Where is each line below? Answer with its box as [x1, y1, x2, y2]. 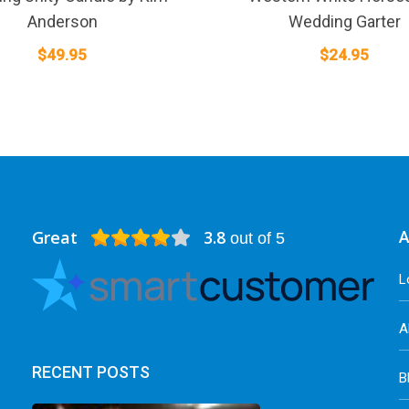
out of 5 [225, 229, 286, 247]
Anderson [26, 11, 98, 31]
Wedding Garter [288, 11, 401, 31]
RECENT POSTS [31, 362, 150, 383]
